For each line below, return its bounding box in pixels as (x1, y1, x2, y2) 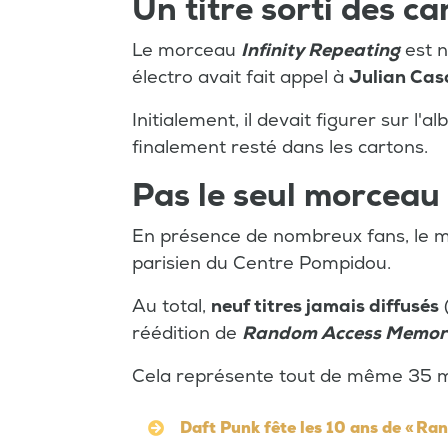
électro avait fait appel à (132, 66, 349, 89)
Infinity (241, 39, 304, 62)
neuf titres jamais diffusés (211, 295, 439, 318)
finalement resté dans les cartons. (132, 136, 428, 159)
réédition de (132, 322, 242, 345)
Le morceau (132, 39, 241, 62)
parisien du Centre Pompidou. (132, 252, 391, 275)
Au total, (132, 295, 211, 318)
